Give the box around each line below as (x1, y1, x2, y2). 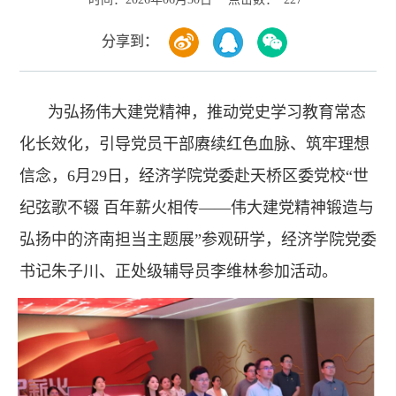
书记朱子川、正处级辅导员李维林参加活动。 (19, 263, 338, 280)
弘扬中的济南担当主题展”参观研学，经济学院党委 (19, 231, 377, 248)
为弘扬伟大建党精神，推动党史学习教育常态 (47, 103, 366, 121)
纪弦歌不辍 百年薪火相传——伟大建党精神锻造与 (19, 199, 374, 217)
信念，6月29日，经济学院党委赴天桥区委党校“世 (19, 167, 369, 185)
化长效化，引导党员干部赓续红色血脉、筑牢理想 (19, 135, 369, 153)
